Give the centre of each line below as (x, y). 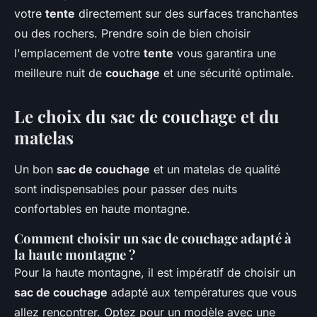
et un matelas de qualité (215, 169)
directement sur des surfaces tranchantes (186, 14)
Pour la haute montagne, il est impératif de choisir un (155, 273)
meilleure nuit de (60, 73)
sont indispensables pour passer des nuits (126, 189)
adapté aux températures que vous (202, 293)
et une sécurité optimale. (227, 73)
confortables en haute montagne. (102, 209)
